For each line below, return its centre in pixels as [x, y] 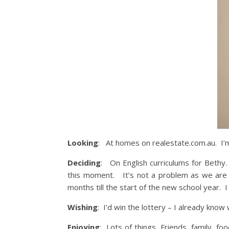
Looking [83, 143]
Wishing [83, 207]
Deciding [84, 163]
